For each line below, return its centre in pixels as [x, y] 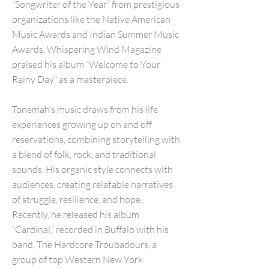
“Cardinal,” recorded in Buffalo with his [90, 229]
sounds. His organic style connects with [92, 169]
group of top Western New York [77, 259]
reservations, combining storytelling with [96, 139]
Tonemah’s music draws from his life [85, 109]
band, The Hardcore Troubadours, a [84, 244]
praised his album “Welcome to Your [86, 64]
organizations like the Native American [91, 19]
